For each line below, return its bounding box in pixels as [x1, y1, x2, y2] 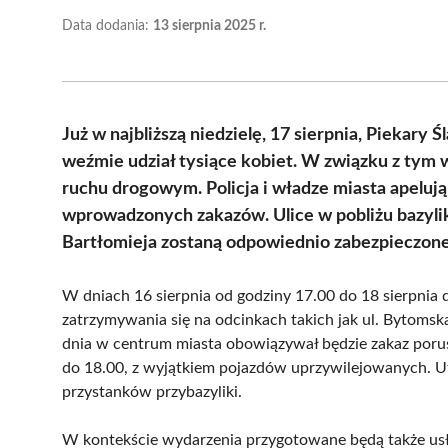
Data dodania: [62, 18, 153, 33]
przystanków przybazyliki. [62, 383, 242, 400]
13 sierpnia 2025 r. [153, 18, 266, 33]
